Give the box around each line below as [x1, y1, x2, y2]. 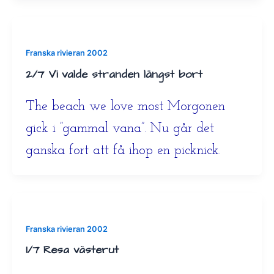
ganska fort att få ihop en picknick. [25, 143, 221, 158]
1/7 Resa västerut [25, 242, 119, 258]
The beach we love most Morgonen [25, 99, 225, 114]
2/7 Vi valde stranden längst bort [25, 66, 202, 82]
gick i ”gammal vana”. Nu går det [25, 121, 214, 136]
